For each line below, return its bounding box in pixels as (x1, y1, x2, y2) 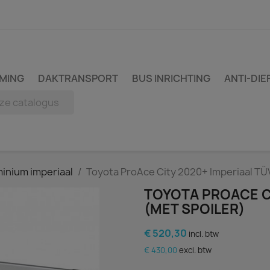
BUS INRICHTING (132, 72, 210, 85)
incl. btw (189, 228, 219, 239)
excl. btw (179, 245, 212, 256)
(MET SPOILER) (144, 200, 245, 218)
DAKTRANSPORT (38, 72, 118, 85)
